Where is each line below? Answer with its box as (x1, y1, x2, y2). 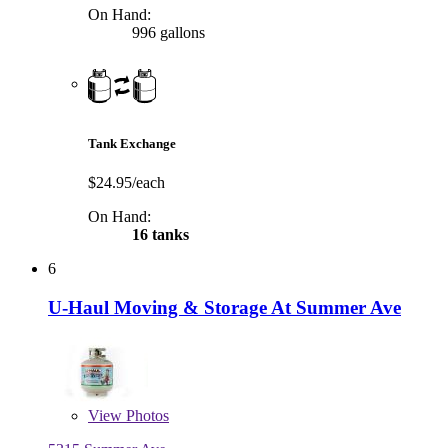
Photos (122, 407, 169, 425)
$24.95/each (88, 174, 165, 192)
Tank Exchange (88, 135, 176, 151)
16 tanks (128, 226, 189, 244)
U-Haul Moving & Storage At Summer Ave (48, 296, 401, 318)
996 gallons (128, 23, 205, 41)
